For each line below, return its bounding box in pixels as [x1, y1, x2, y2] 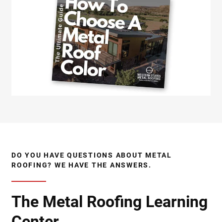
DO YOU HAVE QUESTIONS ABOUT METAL [11, 151, 172, 160]
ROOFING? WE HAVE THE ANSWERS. [11, 161, 152, 169]
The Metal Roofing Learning [11, 192, 208, 212]
